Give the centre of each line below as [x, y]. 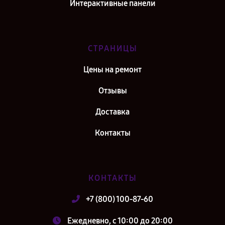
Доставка [113, 112]
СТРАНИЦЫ [113, 48]
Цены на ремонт [113, 70]
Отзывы [113, 91]
